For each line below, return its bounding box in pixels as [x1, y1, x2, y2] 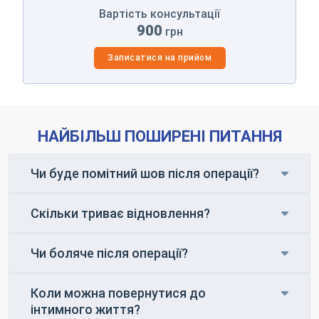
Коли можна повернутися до [31, 285, 206, 300]
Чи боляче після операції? [31, 245, 188, 261]
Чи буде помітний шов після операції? [31, 165, 259, 181]
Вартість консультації [99, 6, 220, 21]
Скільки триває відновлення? [31, 205, 210, 221]
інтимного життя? [31, 301, 140, 317]
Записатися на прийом [108, 52, 211, 63]
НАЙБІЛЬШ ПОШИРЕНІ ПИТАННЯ [37, 127, 282, 145]
